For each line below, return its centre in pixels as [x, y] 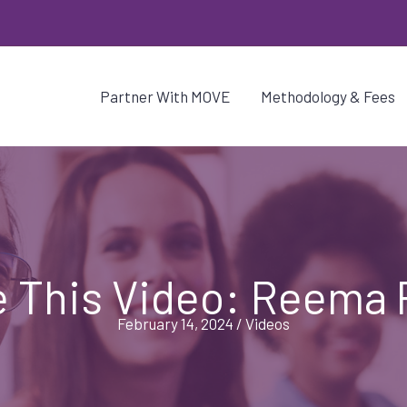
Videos [268, 323]
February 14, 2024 [175, 323]
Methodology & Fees [328, 96]
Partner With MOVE [165, 96]
